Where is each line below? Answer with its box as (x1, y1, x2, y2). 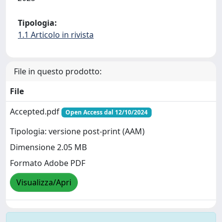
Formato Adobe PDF (10, 158, 85, 169)
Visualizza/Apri (16, 177, 71, 188)
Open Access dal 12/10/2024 (65, 108, 148, 116)
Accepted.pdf (10, 106, 61, 117)
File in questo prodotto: (14, 65, 102, 77)
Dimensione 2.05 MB (10, 142, 87, 153)
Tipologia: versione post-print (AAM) (10, 126, 145, 137)
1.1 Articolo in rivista (18, 29, 94, 40)
